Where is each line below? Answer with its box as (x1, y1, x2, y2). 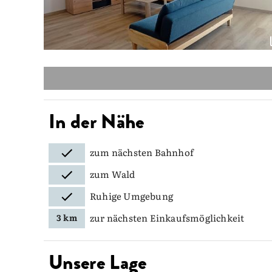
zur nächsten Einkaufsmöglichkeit (90, 210, 245, 225)
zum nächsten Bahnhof (90, 144, 194, 159)
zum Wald (90, 166, 135, 181)
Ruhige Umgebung (90, 188, 173, 203)
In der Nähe (49, 106, 144, 136)
